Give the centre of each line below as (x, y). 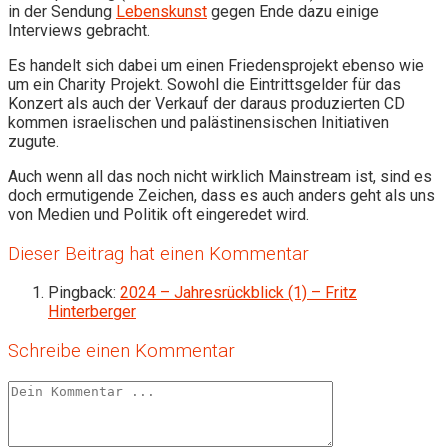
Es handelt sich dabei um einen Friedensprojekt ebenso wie (216, 65)
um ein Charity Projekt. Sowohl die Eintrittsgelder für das (204, 84)
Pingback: (84, 293)
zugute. (33, 141)
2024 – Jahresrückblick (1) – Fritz (238, 293)
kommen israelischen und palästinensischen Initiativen (198, 122)
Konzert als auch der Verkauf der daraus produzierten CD (206, 103)
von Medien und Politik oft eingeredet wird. (158, 214)
